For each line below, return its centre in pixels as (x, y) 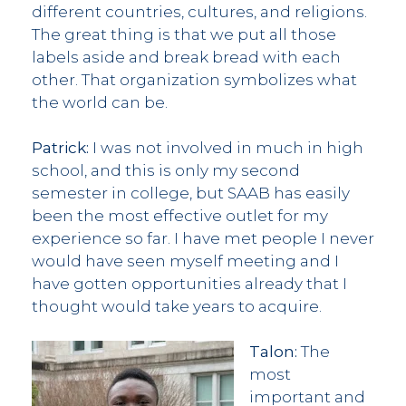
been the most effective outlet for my (180, 215)
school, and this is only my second (166, 170)
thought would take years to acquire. (177, 306)
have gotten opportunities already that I (189, 283)
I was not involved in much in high (226, 147)
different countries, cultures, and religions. (199, 11)
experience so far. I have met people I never (203, 238)
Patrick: (60, 147)
